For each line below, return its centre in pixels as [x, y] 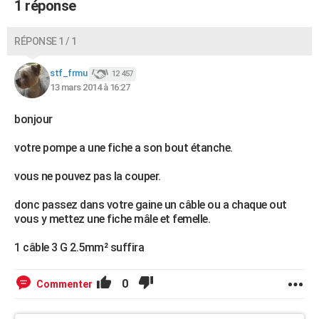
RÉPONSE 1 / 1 [46, 41]
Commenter [64, 284]
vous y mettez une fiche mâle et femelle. [112, 219]
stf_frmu [68, 73]
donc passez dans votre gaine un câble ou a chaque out [151, 205]
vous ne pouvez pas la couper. [88, 176]
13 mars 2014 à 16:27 [90, 87]
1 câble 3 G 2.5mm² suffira [79, 247]
